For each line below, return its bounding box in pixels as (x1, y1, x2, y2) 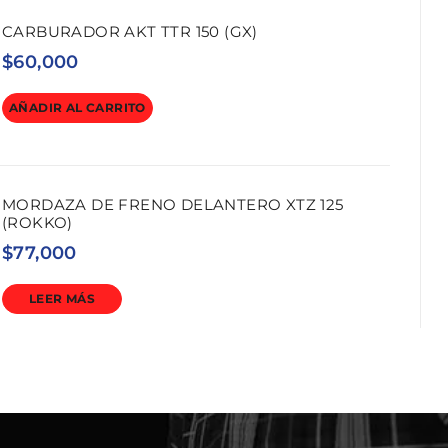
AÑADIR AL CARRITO (9, 100, 146, 116)
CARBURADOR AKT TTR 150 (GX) (2, 22, 258, 42)
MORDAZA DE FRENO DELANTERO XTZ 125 (2, 195, 344, 215)
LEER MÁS (28, 291, 96, 307)
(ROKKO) (2, 213, 73, 233)
